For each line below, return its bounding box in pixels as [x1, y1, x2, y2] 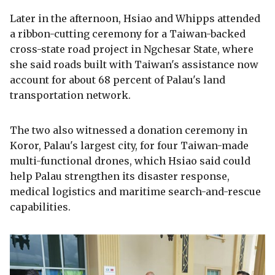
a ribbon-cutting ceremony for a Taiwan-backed [10, 27, 246, 40]
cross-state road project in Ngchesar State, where [10, 42, 254, 55]
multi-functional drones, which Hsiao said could [10, 154, 250, 167]
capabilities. [10, 200, 71, 213]
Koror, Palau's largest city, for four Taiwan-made [10, 139, 249, 152]
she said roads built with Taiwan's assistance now [10, 58, 258, 71]
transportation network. [10, 88, 131, 101]
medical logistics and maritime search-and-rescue [10, 185, 261, 198]
